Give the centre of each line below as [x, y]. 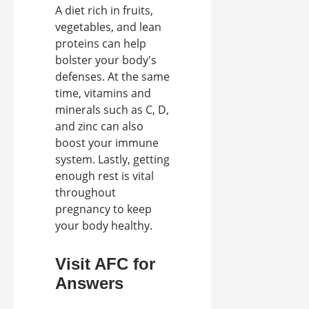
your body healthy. [104, 225]
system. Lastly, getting [112, 159]
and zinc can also [99, 126]
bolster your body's [106, 60]
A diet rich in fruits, [104, 10]
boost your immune [107, 142]
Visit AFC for [105, 263]
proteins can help [101, 43]
